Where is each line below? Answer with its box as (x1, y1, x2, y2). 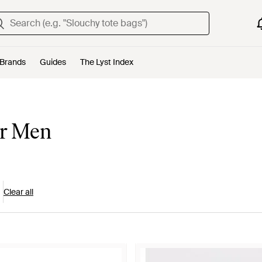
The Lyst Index (80, 57, 133, 67)
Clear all (4, 187, 33, 197)
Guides (40, 57, 66, 67)
